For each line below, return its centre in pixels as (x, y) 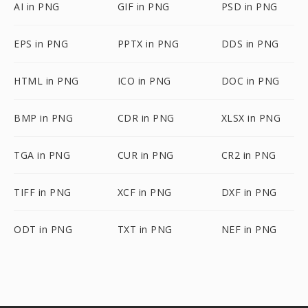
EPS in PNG (41, 44)
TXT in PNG (145, 229)
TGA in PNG (42, 155)
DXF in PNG (249, 192)
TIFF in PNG (43, 192)
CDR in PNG (146, 118)
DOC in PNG (250, 81)
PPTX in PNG (148, 44)
